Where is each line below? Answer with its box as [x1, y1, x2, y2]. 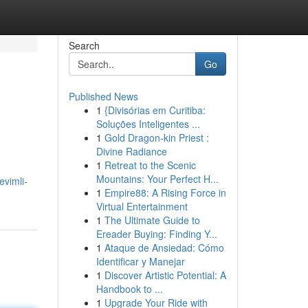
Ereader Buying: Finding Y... [96, 227, 217, 241]
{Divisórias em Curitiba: [104, 103, 206, 117]
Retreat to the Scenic [104, 158, 196, 172]
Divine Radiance [96, 144, 167, 158]
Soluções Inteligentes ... [96, 117, 200, 131]
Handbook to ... [96, 282, 163, 296]
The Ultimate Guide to [104, 213, 200, 227]
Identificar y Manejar [96, 254, 185, 268]
